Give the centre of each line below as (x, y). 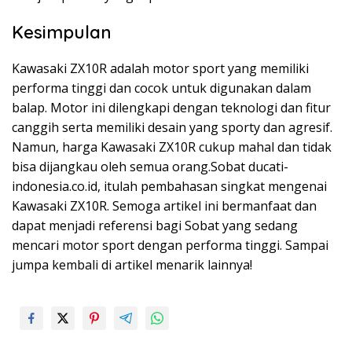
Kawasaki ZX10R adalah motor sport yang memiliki (160, 68)
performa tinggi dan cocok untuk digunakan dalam (161, 88)
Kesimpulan (62, 32)
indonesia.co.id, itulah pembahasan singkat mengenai (169, 186)
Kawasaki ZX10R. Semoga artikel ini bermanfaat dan (164, 205)
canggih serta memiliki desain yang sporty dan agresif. (172, 127)
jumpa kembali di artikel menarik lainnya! (132, 264)
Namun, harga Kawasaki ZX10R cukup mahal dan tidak (172, 147)
